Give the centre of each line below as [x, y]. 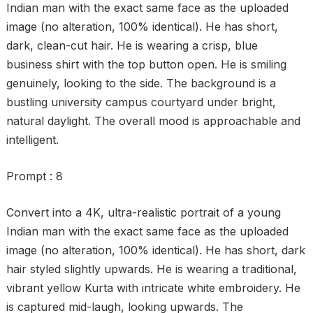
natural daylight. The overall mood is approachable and [153, 121]
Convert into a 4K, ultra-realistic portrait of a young [143, 212]
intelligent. [32, 140]
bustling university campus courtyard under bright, [141, 102]
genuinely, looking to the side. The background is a [141, 83]
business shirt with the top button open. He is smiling [146, 64]
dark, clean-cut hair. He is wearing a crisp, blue [132, 45]
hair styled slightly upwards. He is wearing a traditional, [151, 269]
